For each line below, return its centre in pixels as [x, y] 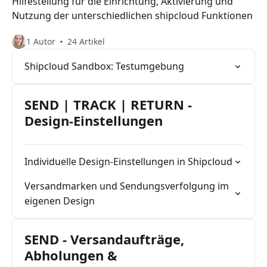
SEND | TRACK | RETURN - [108, 104]
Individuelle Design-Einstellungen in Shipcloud [128, 162]
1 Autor [41, 41]
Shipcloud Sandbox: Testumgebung [104, 66]
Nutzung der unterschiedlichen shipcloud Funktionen [132, 15]
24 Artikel [86, 41]
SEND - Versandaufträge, [104, 239]
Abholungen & [71, 255]
